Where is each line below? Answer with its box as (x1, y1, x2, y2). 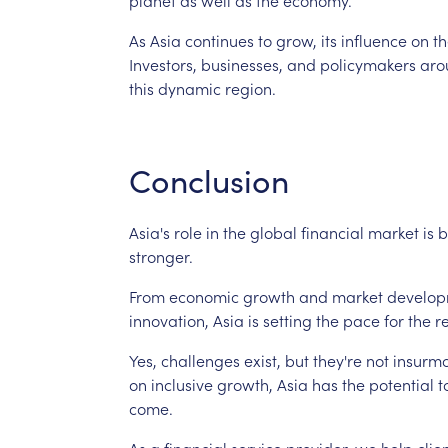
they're (312, 348, 362, 371)
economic (168, 284, 239, 307)
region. (224, 76, 276, 99)
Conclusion (128, 157, 289, 202)
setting (262, 308, 312, 331)
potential (368, 372, 434, 395)
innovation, (128, 308, 209, 331)
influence (340, 28, 407, 51)
